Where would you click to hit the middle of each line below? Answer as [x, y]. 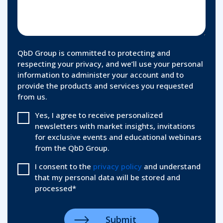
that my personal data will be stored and [108, 177]
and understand [172, 166]
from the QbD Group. [72, 148]
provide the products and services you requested [105, 85]
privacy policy [118, 166]
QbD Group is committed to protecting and [94, 53]
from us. [33, 96]
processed [54, 188]
